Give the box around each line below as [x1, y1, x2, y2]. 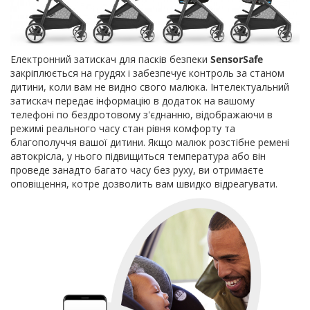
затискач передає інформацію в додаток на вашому [10, 93, 255, 107]
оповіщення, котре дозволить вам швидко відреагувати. [10, 176, 277, 190]
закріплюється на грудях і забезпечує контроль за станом [10, 66, 284, 80]
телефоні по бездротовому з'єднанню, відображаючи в [10, 107, 273, 121]
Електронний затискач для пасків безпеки [10, 52, 210, 66]
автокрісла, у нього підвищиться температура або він [10, 149, 266, 163]
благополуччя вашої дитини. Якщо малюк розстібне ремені [10, 135, 289, 149]
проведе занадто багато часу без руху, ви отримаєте [10, 163, 264, 176]
